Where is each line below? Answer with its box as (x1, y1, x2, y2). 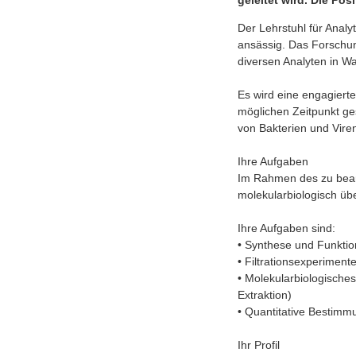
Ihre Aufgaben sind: (237, 222, 335, 234)
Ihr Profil (237, 339, 280, 351)
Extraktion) (237, 289, 292, 301)
